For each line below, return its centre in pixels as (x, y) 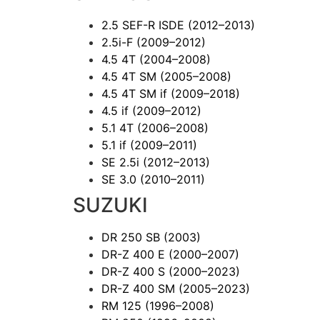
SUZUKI (110, 205)
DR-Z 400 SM (140, 288)
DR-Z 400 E (135, 254)
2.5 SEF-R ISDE (145, 25)
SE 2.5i (122, 162)
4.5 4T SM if (136, 93)
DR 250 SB (132, 237)
